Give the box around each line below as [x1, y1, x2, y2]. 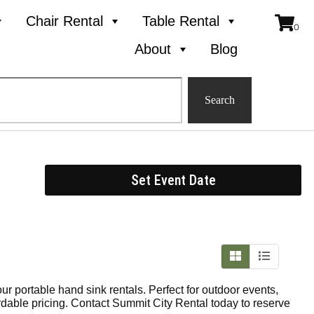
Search [205, 94, 235, 106]
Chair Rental [26, 13, 104, 29]
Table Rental [142, 13, 220, 29]
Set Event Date [130, 172, 216, 189]
